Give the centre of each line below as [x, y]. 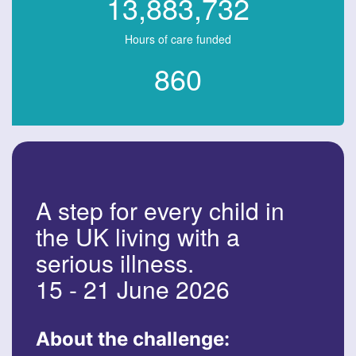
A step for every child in [160, 210]
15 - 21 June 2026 [133, 288]
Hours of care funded [178, 39]
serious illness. [115, 262]
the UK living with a [138, 236]
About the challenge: [133, 339]
